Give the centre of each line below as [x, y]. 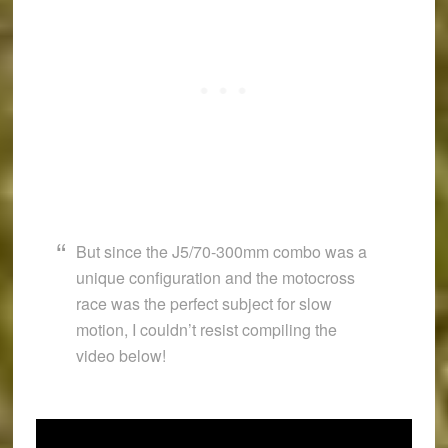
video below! [120, 356]
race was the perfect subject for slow [203, 304]
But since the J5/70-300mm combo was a [221, 252]
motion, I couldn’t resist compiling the [206, 330]
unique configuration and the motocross [215, 278]
